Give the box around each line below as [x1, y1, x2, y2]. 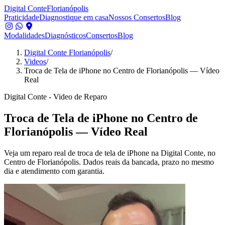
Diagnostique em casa [39, 13, 108, 22]
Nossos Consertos [108, 13, 165, 22]
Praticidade [4, 13, 39, 22]
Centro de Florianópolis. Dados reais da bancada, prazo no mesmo [4, 157, 214, 166]
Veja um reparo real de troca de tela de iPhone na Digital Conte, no [4, 148, 215, 157]
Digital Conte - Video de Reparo [4, 92, 107, 101]
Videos [24, 57, 46, 66]
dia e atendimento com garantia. [4, 166, 104, 175]
